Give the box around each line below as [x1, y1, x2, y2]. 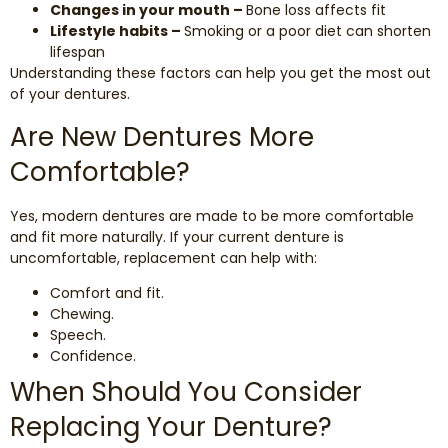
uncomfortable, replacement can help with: [10, 247, 317, 268]
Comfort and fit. [50, 283, 164, 304]
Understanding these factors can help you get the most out [10, 63, 431, 84]
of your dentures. [10, 84, 130, 105]
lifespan [50, 42, 105, 63]
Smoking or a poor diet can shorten [184, 21, 431, 42]
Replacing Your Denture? [10, 409, 332, 446]
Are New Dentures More [10, 118, 314, 155]
